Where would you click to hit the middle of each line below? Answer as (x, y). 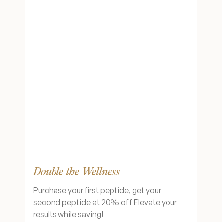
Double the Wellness (77, 172)
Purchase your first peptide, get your (97, 190)
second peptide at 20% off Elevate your (105, 202)
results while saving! (68, 214)
